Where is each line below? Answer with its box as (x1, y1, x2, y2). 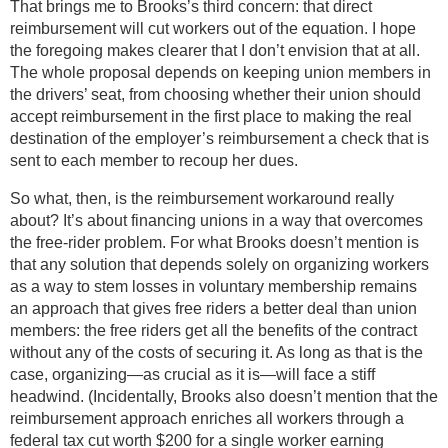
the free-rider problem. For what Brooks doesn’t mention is (10, 234, 419, 252)
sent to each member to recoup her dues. (10, 152, 298, 170)
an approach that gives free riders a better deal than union (10, 300, 417, 318)
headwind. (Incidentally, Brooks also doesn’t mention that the (10, 388, 438, 406)
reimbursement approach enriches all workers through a (10, 410, 404, 428)
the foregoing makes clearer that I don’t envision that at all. (10, 42, 420, 60)
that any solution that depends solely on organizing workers (10, 256, 429, 274)
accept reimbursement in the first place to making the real (10, 108, 412, 126)
